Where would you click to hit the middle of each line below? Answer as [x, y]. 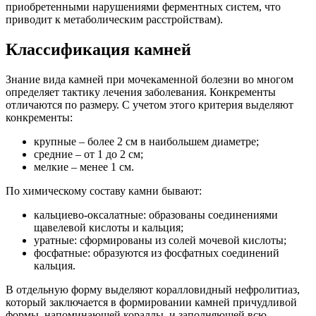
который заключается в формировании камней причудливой [151, 302]
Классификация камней [98, 49]
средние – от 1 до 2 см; [89, 154]
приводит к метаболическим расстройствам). [114, 20]
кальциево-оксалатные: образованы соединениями [156, 214]
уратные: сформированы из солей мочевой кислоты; [160, 240]
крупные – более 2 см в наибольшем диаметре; [146, 141]
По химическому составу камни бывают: [104, 190]
